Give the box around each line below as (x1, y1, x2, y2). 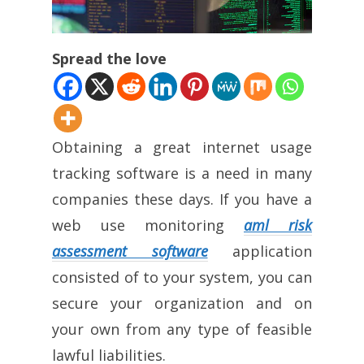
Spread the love (52, 48, 167, 68)
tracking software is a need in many (52, 162, 312, 183)
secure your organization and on (52, 292, 312, 313)
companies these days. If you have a (52, 188, 312, 209)
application (207, 240, 312, 261)
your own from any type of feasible (52, 318, 312, 339)
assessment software (52, 240, 208, 261)
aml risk (244, 214, 312, 235)
